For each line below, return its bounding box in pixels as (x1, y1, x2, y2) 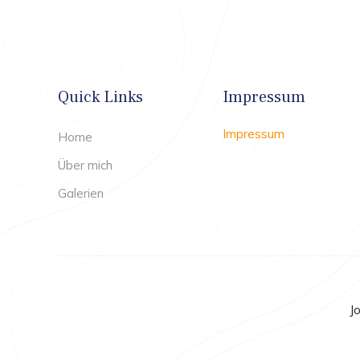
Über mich (58, 157, 112, 174)
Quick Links (58, 86, 143, 108)
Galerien (58, 186, 104, 202)
